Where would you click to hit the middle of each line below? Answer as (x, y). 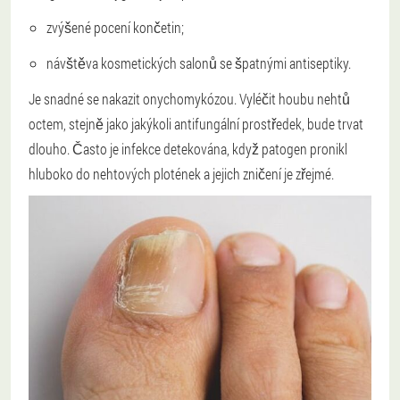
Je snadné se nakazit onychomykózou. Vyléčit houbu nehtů (189, 99)
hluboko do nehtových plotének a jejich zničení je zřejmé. (181, 174)
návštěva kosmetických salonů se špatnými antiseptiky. (199, 63)
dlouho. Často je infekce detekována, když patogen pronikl (188, 149)
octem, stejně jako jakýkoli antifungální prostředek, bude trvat (196, 124)
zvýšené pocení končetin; (115, 27)
